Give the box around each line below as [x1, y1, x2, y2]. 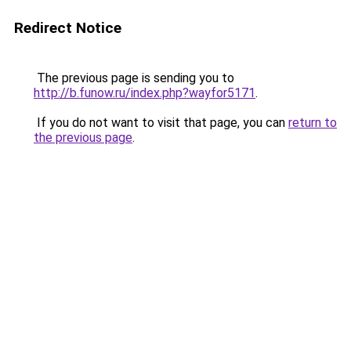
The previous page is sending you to [34, 71, 234, 85]
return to [288, 115, 337, 130]
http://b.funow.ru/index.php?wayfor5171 [34, 85, 255, 100]
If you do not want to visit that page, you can [34, 115, 288, 130]
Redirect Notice [14, 19, 121, 37]
